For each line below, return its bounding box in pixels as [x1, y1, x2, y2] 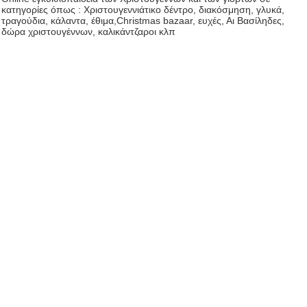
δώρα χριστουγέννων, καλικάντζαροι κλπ [1, 26, 176, 37]
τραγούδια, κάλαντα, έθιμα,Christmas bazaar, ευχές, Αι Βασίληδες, [1, 15, 285, 26]
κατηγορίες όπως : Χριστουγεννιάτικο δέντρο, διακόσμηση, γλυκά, [1, 4, 285, 15]
